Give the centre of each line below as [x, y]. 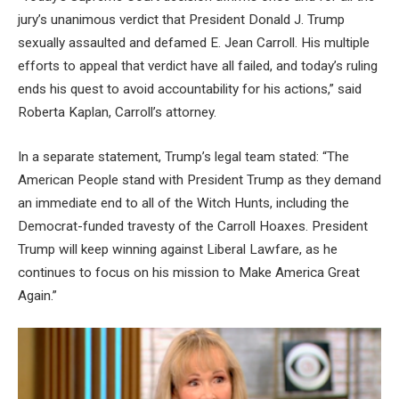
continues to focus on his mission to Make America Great [189, 272]
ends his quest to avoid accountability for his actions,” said [190, 89]
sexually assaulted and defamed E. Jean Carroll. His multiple [194, 42]
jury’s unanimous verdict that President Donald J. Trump [181, 19]
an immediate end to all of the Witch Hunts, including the [183, 203]
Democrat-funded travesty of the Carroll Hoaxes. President [193, 226]
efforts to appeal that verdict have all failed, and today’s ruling [198, 65]
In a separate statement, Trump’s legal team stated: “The [183, 156]
